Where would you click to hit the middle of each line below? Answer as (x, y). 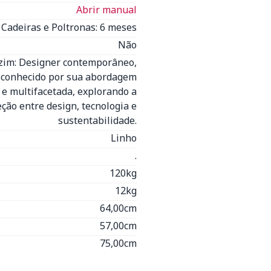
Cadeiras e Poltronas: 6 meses (69, 27)
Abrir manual (106, 10)
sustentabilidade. (97, 120)
